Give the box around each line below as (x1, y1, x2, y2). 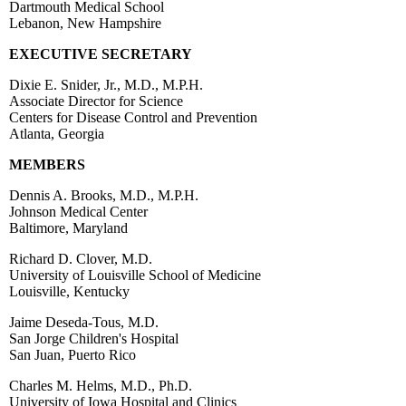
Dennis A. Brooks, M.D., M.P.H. (9, 187, 198, 203)
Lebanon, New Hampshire (9, 14, 161, 31)
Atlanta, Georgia (9, 125, 104, 141)
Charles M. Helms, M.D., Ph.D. (9, 377, 192, 393)
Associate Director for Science (9, 92, 183, 109)
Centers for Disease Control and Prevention (9, 109, 257, 125)
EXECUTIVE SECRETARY (9, 45, 192, 62)
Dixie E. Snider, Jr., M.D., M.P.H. (9, 76, 203, 92)
